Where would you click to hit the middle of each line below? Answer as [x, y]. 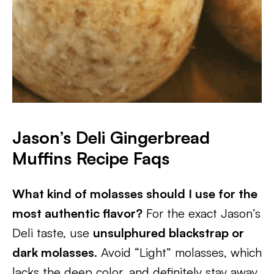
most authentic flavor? [77, 213]
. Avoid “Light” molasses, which [178, 252]
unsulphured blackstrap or [168, 233]
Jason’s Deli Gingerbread [111, 137]
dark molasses [53, 252]
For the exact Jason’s [202, 213]
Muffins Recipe [73, 158]
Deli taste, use [53, 233]
